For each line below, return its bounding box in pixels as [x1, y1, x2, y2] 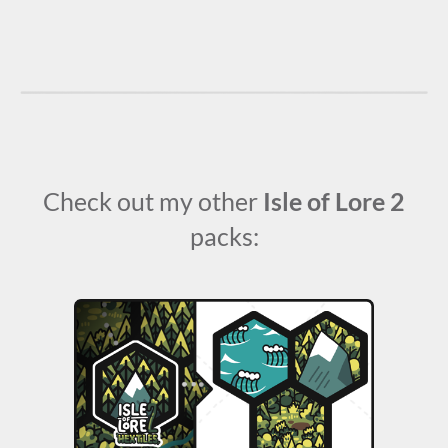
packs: [189, 221, 259, 252]
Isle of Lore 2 [263, 186, 405, 217]
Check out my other [43, 186, 263, 217]
